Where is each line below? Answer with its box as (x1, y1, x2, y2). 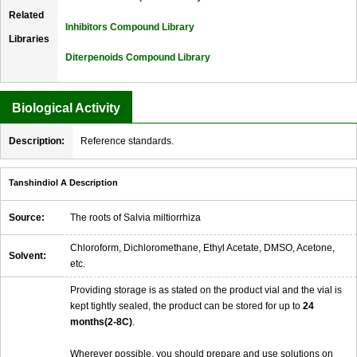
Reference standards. (80, 135, 174, 147)
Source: (9, 212, 45, 224)
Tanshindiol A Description (9, 178, 118, 188)
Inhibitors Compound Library (65, 22, 194, 33)
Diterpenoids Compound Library (65, 52, 210, 64)
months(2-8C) (70, 316, 132, 328)
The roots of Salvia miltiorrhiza (70, 212, 201, 224)
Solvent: (9, 250, 46, 262)
